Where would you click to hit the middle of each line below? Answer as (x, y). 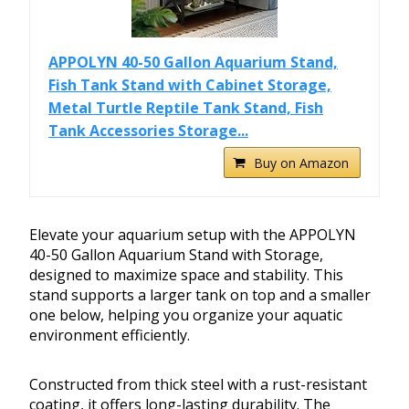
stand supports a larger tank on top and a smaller (200, 295)
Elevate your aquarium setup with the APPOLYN (193, 235)
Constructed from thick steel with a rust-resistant (198, 385)
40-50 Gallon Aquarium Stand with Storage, (176, 255)
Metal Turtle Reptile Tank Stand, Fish (186, 108)
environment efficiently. (110, 336)
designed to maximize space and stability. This (186, 275)
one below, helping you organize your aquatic (186, 315)
